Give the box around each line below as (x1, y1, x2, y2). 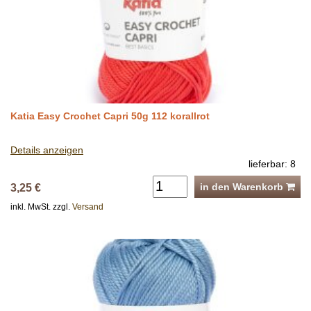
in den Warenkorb (200, 180, 286, 192)
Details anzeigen (10, 144, 83, 155)
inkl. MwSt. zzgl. (10, 201, 72, 212)
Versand (72, 201, 103, 212)
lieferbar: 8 (249, 158, 296, 169)
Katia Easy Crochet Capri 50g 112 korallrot (10, 110, 210, 121)
